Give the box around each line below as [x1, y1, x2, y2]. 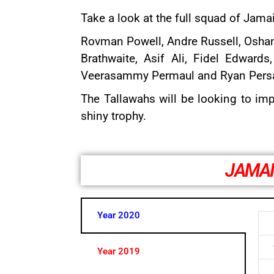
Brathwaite [81, 51, 135, 65]
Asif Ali [144, 51, 185, 65]
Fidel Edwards [193, 51, 270, 65]
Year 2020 [97, 209, 140, 221]
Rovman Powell [81, 34, 161, 48]
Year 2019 [97, 245, 140, 257]
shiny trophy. [81, 109, 146, 123]
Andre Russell [167, 34, 239, 48]
